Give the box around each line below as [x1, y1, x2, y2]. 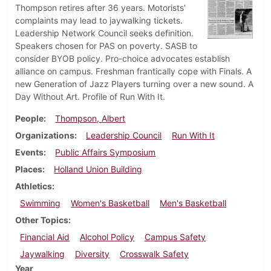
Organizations [15, 130, 74, 141]
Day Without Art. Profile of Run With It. [15, 91, 165, 102]
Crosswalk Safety [119, 249, 189, 260]
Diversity [75, 249, 110, 260]
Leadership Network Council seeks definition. [15, 28, 194, 39]
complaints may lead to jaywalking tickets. [15, 15, 183, 26]
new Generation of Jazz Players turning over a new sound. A [15, 79, 253, 90]
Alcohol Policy [80, 232, 135, 243]
